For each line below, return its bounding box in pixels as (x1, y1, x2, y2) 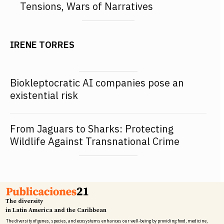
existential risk (10, 88, 78, 102)
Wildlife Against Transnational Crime (10, 134, 179, 148)
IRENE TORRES (10, 39, 74, 51)
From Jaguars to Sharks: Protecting (10, 122, 173, 136)
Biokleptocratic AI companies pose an (10, 76, 184, 90)
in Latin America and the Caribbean (5, 206, 107, 214)
